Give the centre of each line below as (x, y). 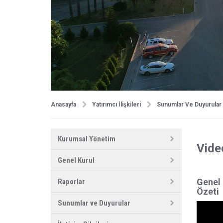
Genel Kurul (76, 161)
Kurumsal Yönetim (87, 139)
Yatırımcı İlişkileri (116, 104)
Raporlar (71, 182)
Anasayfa (63, 104)
